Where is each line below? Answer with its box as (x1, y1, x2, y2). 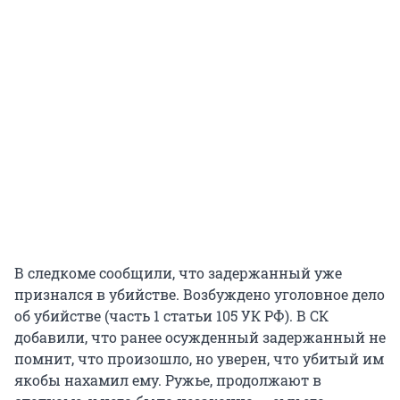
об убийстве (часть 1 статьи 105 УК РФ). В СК (14, 305, 329, 325)
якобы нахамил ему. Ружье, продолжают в (14, 370, 321, 389)
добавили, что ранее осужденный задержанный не (14, 327, 386, 346)
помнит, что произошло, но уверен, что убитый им (14, 348, 384, 368)
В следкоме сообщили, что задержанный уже (14, 262, 342, 282)
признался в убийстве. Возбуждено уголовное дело (14, 284, 385, 304)
